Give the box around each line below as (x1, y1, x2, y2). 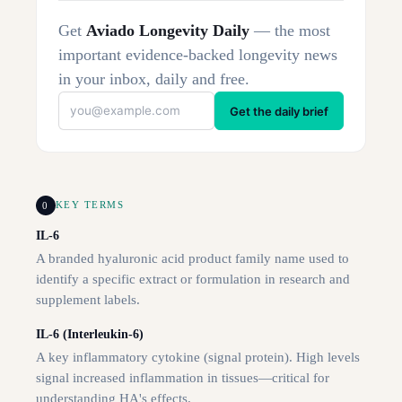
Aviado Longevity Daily (86, 22, 249, 40)
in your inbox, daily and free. (58, 70, 249, 89)
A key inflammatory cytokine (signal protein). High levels (36, 350, 360, 365)
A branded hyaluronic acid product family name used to (36, 251, 349, 267)
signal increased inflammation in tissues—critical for (36, 371, 329, 386)
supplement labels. (36, 293, 140, 308)
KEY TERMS (56, 200, 125, 211)
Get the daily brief (230, 103, 328, 118)
